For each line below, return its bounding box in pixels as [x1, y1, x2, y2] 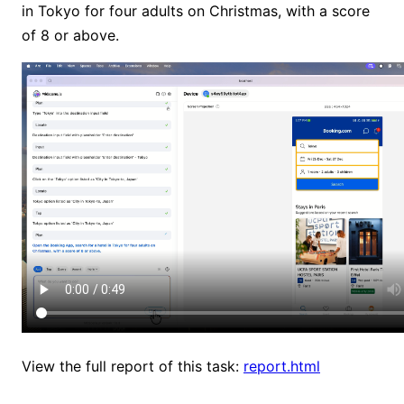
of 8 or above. [22, 26, 119, 45]
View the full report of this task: [22, 357, 243, 376]
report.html [243, 357, 320, 376]
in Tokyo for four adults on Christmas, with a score [22, 2, 370, 21]
